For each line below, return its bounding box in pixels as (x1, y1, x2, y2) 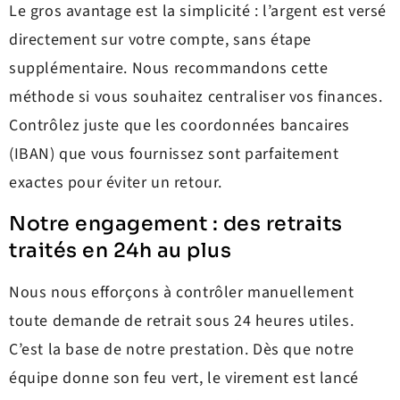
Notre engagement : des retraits (9, 211, 343, 236)
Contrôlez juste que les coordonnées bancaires (9, 114, 351, 137)
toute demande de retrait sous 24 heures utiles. (9, 309, 354, 332)
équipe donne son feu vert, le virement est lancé (9, 366, 359, 389)
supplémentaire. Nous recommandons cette (9, 57, 329, 80)
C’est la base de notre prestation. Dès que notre (9, 337, 354, 361)
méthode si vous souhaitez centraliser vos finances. (9, 86, 383, 109)
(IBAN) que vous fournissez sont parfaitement (9, 143, 339, 166)
